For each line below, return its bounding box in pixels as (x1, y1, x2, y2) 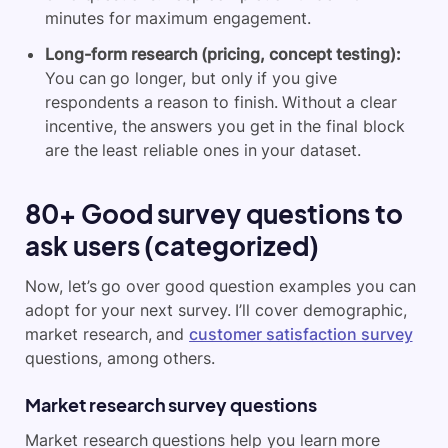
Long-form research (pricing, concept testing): (45, 44, 401, 65)
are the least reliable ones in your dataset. (45, 140, 361, 161)
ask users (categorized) (25, 229, 320, 263)
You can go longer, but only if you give (45, 68, 337, 89)
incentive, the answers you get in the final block (45, 116, 405, 137)
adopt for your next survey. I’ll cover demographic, (25, 300, 407, 321)
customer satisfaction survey (189, 324, 413, 345)
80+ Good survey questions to (25, 197, 403, 231)
